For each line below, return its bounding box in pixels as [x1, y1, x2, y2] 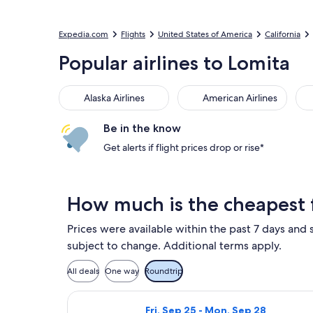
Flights [121, 29, 145, 40]
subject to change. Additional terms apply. [67, 238, 282, 253]
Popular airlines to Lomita [59, 51, 290, 75]
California [265, 29, 300, 40]
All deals [67, 265, 99, 277]
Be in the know [103, 122, 181, 135]
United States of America [158, 29, 252, 40]
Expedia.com [59, 29, 108, 40]
